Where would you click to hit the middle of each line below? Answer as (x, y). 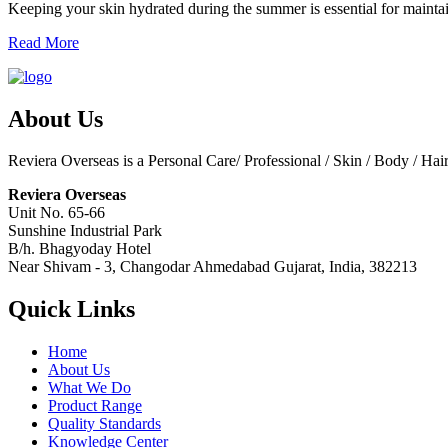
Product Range (95, 406)
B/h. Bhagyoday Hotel (79, 249)
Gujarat (297, 267)
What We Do (89, 388)
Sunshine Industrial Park (85, 231)
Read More (43, 42)
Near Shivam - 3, (62, 267)
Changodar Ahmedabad (195, 267)
